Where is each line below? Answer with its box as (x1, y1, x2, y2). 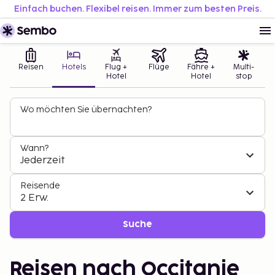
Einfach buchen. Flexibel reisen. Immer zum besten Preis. (14, 4, 261, 14)
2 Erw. (20, 192, 48, 204)
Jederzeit (20, 155, 65, 166)
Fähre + (187, 63, 215, 72)
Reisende (20, 180, 60, 191)
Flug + (105, 63, 128, 72)
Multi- (233, 63, 255, 72)
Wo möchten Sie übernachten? (20, 104, 152, 115)
